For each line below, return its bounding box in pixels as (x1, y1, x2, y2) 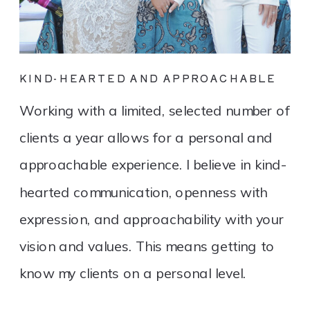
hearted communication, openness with (19, 183, 268, 201)
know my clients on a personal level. (19, 264, 246, 282)
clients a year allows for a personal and (19, 129, 273, 147)
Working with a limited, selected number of (19, 101, 290, 120)
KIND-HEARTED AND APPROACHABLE (19, 71, 277, 86)
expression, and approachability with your (19, 210, 284, 228)
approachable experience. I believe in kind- (19, 156, 287, 174)
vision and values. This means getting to (19, 237, 275, 255)
